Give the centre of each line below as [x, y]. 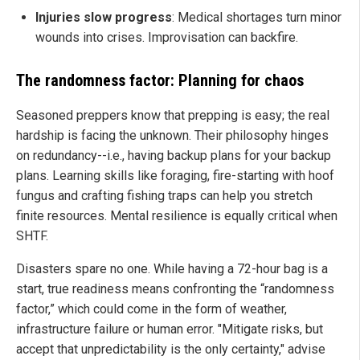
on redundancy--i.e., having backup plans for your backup [174, 156]
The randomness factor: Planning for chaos [160, 81]
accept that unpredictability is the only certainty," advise [171, 350]
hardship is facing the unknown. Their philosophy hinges [172, 136]
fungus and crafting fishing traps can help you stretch [164, 196]
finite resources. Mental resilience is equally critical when [177, 216]
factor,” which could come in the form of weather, [151, 309]
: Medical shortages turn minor [257, 18]
